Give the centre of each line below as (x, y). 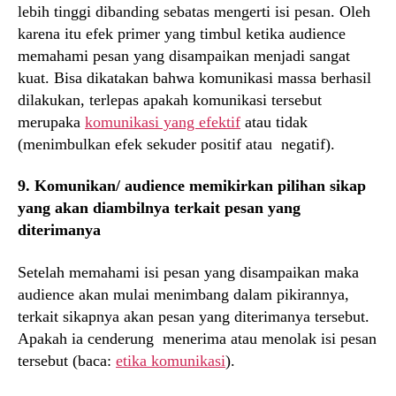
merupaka (51, 122)
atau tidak (274, 122)
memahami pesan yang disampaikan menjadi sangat (184, 55)
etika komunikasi (171, 360)
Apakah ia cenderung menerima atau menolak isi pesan (197, 338)
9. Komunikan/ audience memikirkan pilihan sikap (192, 186)
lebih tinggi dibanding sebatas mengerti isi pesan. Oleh (194, 11)
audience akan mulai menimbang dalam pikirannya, (183, 294)
